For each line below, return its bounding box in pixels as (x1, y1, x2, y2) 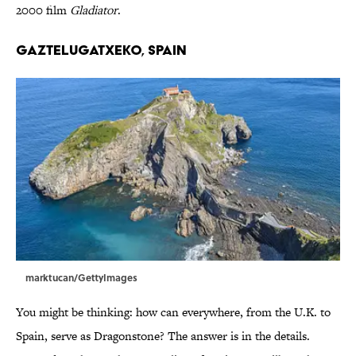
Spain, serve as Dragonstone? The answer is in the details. (16, 327, 310, 345)
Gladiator (70, 2, 118, 19)
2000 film (16, 2, 70, 19)
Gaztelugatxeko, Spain (16, 41, 187, 59)
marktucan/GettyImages (25, 270, 137, 285)
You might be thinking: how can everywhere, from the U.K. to (16, 304, 331, 321)
